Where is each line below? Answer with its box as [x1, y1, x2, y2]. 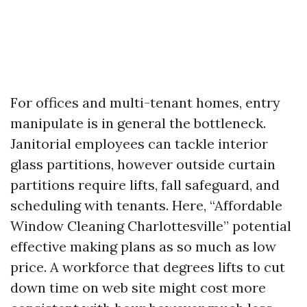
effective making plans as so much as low [10, 238, 276, 255]
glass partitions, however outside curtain [10, 156, 275, 173]
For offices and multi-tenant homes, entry [10, 94, 280, 111]
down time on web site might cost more [10, 279, 266, 296]
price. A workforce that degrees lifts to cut [10, 258, 285, 275]
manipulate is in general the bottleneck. [10, 114, 266, 132]
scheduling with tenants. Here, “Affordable [10, 197, 282, 214]
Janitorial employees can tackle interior [10, 135, 268, 152]
